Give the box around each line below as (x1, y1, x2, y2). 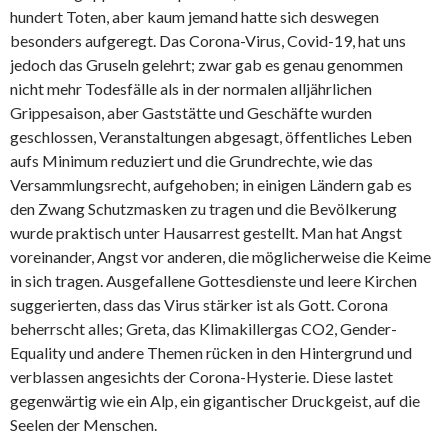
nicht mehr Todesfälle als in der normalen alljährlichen (10, 79, 372, 98)
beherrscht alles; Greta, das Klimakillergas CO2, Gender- (10, 319, 397, 338)
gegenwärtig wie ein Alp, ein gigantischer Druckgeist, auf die (10, 391, 420, 410)
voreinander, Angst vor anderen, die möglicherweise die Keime (10, 247, 431, 266)
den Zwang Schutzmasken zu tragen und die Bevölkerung (10, 199, 397, 218)
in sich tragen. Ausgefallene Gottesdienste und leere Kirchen (10, 271, 417, 290)
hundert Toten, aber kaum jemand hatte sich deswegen (10, 7, 379, 26)
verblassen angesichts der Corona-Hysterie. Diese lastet (10, 367, 393, 386)
